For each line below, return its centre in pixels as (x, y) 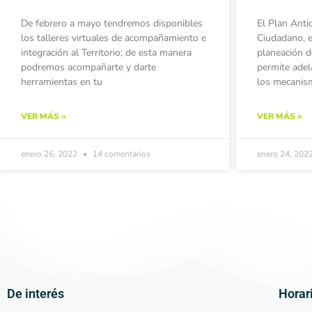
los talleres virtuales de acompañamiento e (114, 38)
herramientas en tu (62, 81)
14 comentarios (120, 154)
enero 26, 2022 (50, 154)
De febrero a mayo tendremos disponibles (112, 23)
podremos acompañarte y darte (88, 67)
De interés (36, 294)
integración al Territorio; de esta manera (106, 52)
